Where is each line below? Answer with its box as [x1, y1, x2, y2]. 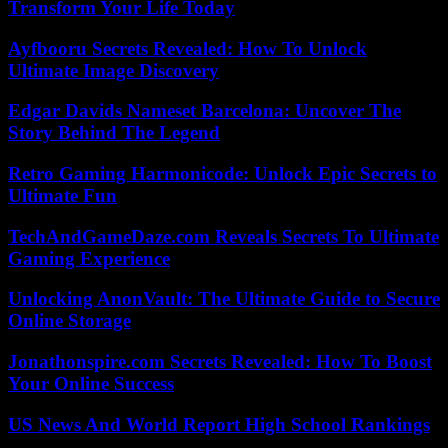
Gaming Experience [8, 247, 170, 269]
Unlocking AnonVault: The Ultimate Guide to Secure [8, 288, 440, 310]
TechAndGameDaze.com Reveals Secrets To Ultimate [8, 225, 439, 247]
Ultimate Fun [8, 184, 117, 206]
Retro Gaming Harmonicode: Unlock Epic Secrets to [8, 162, 437, 184]
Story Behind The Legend [8, 122, 220, 144]
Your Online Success [8, 373, 174, 395]
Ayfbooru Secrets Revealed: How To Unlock [8, 37, 367, 59]
